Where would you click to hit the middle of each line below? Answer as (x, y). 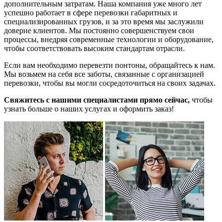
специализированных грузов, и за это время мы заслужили (104, 22)
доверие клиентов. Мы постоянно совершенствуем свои (99, 31)
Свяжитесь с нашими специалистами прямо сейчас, (97, 100)
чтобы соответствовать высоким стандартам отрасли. (94, 49)
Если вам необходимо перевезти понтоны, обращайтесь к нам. (110, 65)
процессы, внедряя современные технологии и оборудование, (109, 40)
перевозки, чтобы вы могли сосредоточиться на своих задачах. (110, 83)
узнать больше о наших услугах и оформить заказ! (89, 109)
